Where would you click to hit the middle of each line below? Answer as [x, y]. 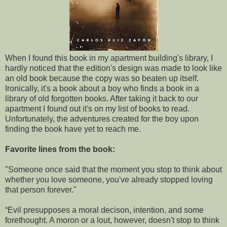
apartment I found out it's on [55, 108]
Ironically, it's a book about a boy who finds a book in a [102, 88]
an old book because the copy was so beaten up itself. [102, 78]
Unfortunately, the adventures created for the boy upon [102, 119]
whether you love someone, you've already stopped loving [109, 179]
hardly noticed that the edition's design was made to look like [113, 68]
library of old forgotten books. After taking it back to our [102, 98]
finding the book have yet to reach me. [73, 129]
